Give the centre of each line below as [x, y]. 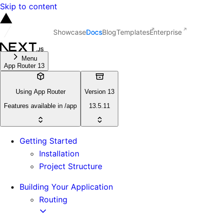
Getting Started [48, 141]
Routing [53, 199]
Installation [59, 153]
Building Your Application [66, 186]
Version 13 [99, 92]
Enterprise [166, 32]
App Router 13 [24, 66]
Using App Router [40, 92]
